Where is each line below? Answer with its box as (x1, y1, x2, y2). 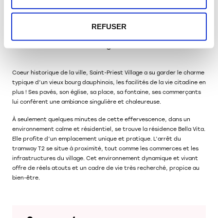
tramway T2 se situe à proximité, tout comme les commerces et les (12, 145, 199, 152)
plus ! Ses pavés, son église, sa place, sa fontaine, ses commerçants (12, 89, 201, 96)
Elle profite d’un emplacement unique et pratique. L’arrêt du (12, 136, 181, 143)
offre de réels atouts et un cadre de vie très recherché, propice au (12, 165, 200, 172)
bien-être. (12, 175, 40, 182)
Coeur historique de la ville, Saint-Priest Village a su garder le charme (12, 70, 204, 76)
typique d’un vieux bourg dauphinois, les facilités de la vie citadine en (12, 79, 206, 86)
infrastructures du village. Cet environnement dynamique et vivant (12, 155, 198, 162)
